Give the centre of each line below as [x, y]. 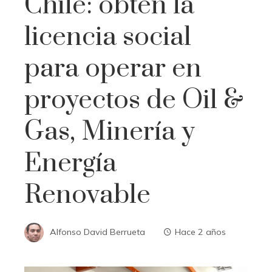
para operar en [113, 68]
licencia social [108, 37]
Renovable [87, 195]
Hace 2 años [200, 232]
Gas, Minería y [110, 131]
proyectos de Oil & [134, 100]
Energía [70, 163]
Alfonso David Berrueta [97, 232]
